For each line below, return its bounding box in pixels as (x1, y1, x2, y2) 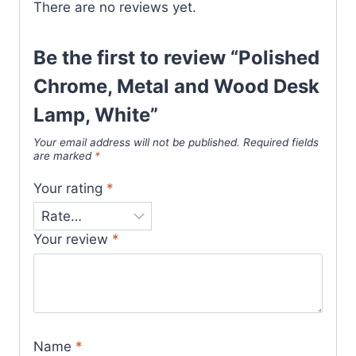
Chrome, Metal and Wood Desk (33, 75, 319, 99)
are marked (33, 149, 95, 163)
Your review (33, 231, 112, 248)
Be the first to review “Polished (33, 46, 319, 70)
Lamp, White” (33, 103, 158, 127)
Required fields (243, 136, 319, 149)
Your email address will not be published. (33, 136, 240, 149)
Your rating (33, 180, 106, 196)
